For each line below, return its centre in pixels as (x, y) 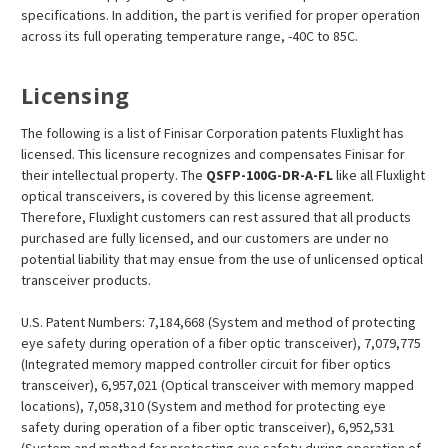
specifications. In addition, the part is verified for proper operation (220, 15)
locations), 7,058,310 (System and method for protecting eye (203, 406)
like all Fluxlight (380, 175)
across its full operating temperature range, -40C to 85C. (189, 36)
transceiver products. (86, 280)
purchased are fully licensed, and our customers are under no (205, 238)
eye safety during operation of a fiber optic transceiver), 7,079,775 (221, 343)
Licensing (75, 95)
